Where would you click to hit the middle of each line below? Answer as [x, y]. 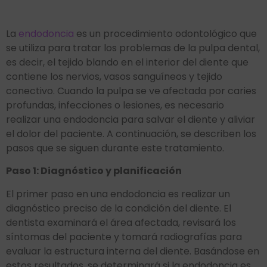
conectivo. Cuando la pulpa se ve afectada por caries [131, 91]
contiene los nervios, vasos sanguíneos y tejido [114, 76]
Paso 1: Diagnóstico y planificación [94, 171]
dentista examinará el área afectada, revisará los [121, 222]
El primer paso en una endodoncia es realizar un [118, 194]
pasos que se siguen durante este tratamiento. [115, 148]
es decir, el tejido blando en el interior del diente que [127, 62]
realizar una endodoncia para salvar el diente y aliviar [131, 119]
